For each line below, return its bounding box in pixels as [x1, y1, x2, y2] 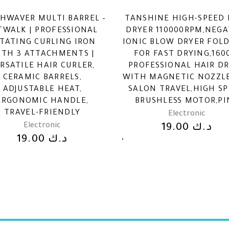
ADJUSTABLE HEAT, [3, 85, 82, 94]
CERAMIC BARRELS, [3, 73, 82, 82]
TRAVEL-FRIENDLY [4, 108, 81, 118]
